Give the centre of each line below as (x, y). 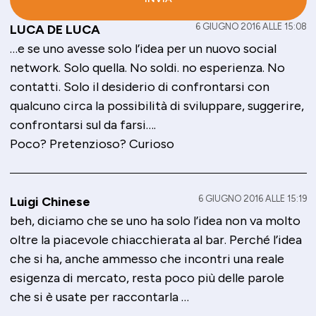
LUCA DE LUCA (55, 30)
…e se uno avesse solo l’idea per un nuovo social (143, 49)
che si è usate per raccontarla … (99, 297)
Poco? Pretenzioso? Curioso (92, 144)
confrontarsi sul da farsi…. (83, 125)
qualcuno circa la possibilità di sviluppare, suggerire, (157, 106)
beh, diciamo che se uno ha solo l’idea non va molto (155, 221)
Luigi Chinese (50, 202)
